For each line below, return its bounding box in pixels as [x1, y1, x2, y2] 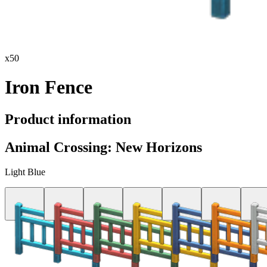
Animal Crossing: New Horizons [5, 139, 202, 155]
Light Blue [5, 167, 45, 178]
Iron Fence [5, 76, 92, 98]
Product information [5, 111, 131, 127]
